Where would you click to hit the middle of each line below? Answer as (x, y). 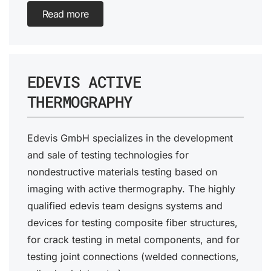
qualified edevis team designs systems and (125, 206)
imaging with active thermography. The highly (131, 189)
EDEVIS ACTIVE (84, 82)
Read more (66, 14)
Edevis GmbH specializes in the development (130, 138)
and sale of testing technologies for (108, 155)
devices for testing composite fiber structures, (132, 223)
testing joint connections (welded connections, (133, 257)
